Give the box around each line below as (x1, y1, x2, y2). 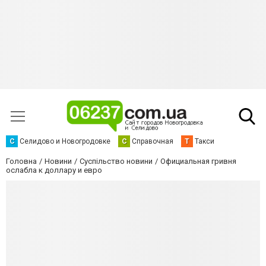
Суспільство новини (80, 157, 153, 166)
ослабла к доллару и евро (6, 166, 102, 175)
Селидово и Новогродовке (20, 137, 110, 145)
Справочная (132, 137, 173, 145)
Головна (6, 157, 37, 166)
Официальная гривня (160, 157, 236, 166)
